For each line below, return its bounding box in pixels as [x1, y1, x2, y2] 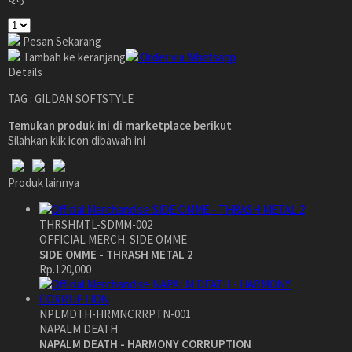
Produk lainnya [8, 175, 79, 190]
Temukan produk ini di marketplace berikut [8, 118, 232, 133]
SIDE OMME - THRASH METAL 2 [39, 247, 193, 262]
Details [8, 64, 42, 79]
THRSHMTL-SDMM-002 [39, 217, 152, 232]
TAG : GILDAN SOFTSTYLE [8, 91, 134, 106]
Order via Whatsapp [138, 49, 236, 64]
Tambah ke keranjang [20, 49, 126, 64]
